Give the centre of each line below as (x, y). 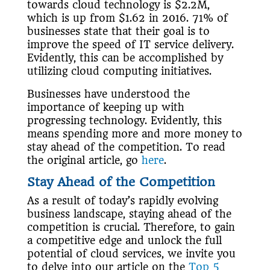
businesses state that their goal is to (118, 32)
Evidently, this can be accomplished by (125, 58)
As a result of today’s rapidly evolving (122, 201)
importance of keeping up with (105, 108)
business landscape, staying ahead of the (129, 214)
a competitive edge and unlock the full (124, 241)
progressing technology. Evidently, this (124, 121)
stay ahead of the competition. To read (126, 147)
